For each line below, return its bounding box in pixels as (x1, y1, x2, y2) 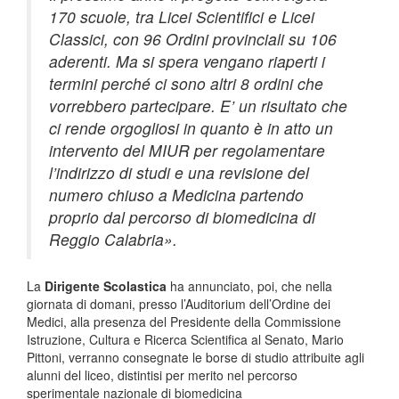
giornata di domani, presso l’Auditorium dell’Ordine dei (27, 295, 330, 313)
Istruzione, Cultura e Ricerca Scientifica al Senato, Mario (27, 330, 344, 348)
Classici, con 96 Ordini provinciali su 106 (49, 28, 337, 50)
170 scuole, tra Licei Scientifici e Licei (49, 5, 314, 28)
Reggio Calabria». (49, 228, 177, 250)
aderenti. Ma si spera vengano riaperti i (49, 50, 325, 72)
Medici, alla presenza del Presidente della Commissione (27, 313, 341, 330)
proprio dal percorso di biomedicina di (49, 206, 315, 228)
